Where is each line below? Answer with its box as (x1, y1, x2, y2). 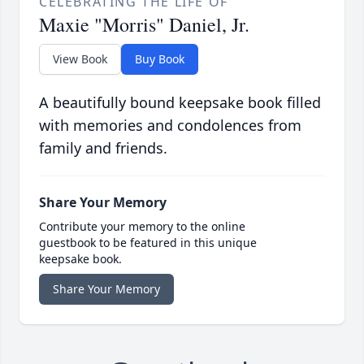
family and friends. (39, 138, 167, 158)
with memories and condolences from (39, 115, 301, 136)
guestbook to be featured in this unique (39, 235, 257, 251)
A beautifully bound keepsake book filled (39, 93, 321, 113)
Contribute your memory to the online (39, 219, 245, 235)
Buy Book (135, 51, 184, 67)
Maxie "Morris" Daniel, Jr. (39, 11, 249, 38)
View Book (53, 51, 107, 67)
